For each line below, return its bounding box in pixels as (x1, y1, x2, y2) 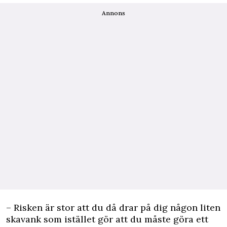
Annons (102, 9, 125, 17)
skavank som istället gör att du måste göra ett (6, 213, 208, 225)
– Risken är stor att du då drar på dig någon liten (6, 202, 220, 213)
